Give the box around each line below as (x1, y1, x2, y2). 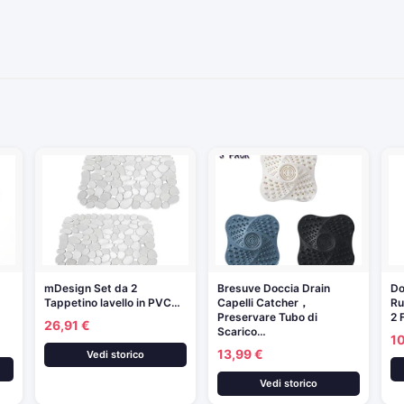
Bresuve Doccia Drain (216, 280, 330, 295)
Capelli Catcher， (216, 295, 309, 309)
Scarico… (216, 324, 266, 338)
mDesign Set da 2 (43, 280, 137, 295)
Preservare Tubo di (216, 309, 317, 324)
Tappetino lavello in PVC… (43, 295, 180, 309)
